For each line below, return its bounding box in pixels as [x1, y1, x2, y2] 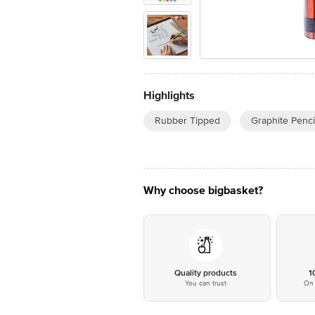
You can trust [184, 279, 226, 288]
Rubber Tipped [155, 115, 220, 127]
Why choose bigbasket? [143, 184, 263, 198]
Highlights [143, 89, 195, 103]
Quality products [174, 268, 237, 278]
